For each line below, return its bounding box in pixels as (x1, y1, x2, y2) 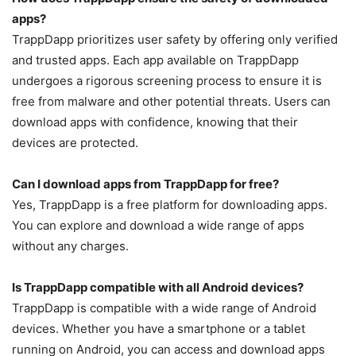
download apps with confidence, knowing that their (12, 114, 298, 130)
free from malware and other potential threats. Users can (12, 93, 331, 109)
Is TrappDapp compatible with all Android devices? (12, 279, 304, 295)
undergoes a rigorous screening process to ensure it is (12, 72, 322, 88)
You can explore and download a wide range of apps (12, 217, 304, 233)
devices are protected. (12, 134, 138, 150)
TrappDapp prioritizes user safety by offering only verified (12, 31, 338, 47)
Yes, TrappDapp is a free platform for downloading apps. (12, 196, 327, 212)
